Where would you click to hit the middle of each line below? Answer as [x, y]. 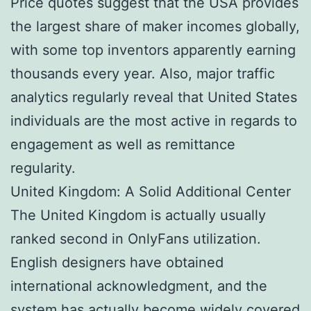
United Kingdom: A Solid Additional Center [151, 191]
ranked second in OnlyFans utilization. [136, 238]
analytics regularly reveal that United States [154, 97]
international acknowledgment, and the [139, 286]
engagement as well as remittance [123, 144]
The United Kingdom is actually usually [138, 215]
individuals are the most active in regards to [154, 120]
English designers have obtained [117, 262]
